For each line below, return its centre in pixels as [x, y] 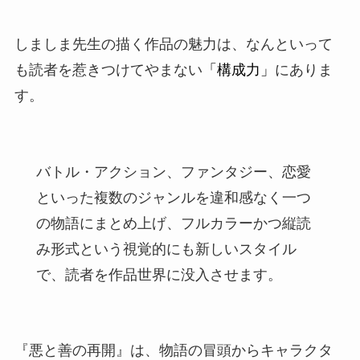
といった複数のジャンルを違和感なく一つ [173, 197]
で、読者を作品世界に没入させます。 [159, 274]
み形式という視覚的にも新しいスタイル [166, 249]
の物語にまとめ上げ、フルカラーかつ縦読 [173, 223]
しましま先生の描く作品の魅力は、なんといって [173, 44]
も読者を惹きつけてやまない [108, 70]
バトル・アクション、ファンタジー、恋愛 [173, 172]
